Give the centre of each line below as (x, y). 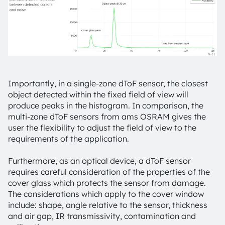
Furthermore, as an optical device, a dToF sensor (99, 160)
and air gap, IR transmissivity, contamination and (102, 216)
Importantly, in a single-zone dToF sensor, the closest (108, 83)
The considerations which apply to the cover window (106, 194)
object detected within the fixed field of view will (98, 94)
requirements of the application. (69, 138)
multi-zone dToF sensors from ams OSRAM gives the (107, 116)
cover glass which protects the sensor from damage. (107, 183)
